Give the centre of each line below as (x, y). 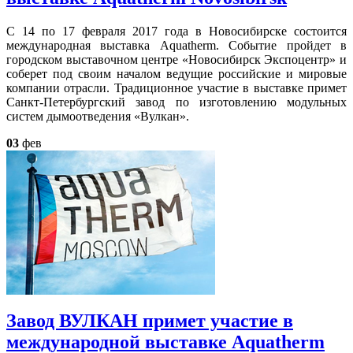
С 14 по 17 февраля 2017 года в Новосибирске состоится (176, 31)
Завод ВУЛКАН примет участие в (150, 320)
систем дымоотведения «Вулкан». (98, 116)
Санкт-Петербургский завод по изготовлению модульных (176, 102)
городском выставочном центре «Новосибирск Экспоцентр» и (176, 59)
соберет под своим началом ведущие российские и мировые (176, 73)
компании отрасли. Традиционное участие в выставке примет (176, 87)
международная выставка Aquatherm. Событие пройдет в (176, 45)
